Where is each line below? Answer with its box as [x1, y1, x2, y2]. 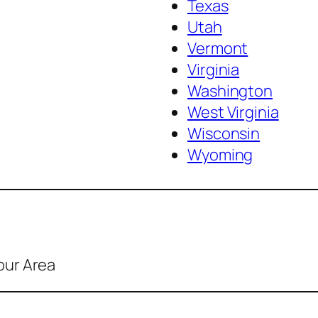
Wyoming [187, 144, 253, 166]
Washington [187, 80, 273, 102]
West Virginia [187, 102, 279, 124]
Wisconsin [187, 123, 261, 145]
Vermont [187, 38, 248, 60]
